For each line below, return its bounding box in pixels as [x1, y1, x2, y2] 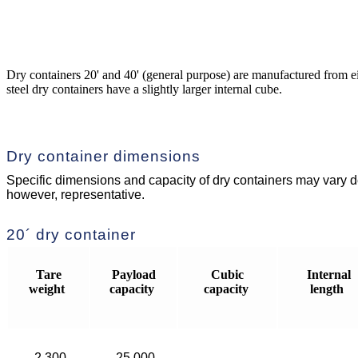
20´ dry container [6, 225, 136, 243]
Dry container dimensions [6, 147, 201, 165]
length [310, 281, 344, 296]
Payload [111, 267, 156, 281]
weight [29, 281, 65, 296]
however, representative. [6, 187, 145, 201]
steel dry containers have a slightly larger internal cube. [6, 82, 282, 96]
